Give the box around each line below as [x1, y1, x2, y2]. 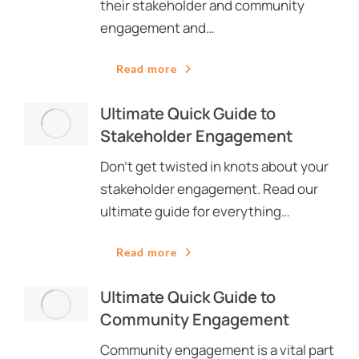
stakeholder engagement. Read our [100, 179, 318, 198]
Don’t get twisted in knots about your [100, 157, 329, 175]
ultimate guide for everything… [100, 202, 290, 220]
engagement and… [100, 18, 215, 37]
